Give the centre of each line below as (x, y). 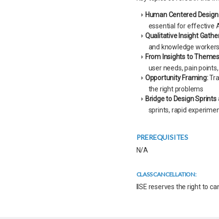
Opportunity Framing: (176, 78)
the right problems (176, 89)
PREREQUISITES (162, 137)
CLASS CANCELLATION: (166, 174)
